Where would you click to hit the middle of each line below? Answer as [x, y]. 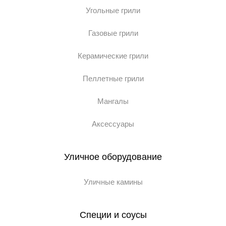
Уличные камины [113, 182]
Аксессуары [113, 124]
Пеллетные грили [113, 79]
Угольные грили [113, 11]
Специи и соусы [113, 215]
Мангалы [113, 101]
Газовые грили [113, 33]
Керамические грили [113, 56]
